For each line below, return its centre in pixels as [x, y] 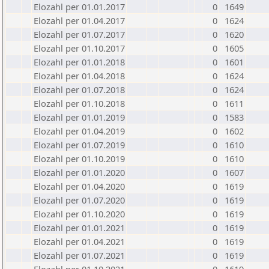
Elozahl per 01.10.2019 [79, 159]
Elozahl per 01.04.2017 [79, 20]
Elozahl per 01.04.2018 [79, 76]
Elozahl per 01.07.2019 [79, 145]
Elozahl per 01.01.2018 [79, 62]
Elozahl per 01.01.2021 [79, 228]
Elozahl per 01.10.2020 [79, 214]
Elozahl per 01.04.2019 [79, 131]
